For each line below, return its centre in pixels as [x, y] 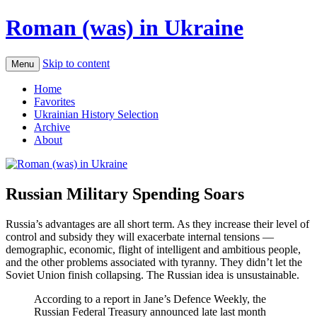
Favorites [54, 101]
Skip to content [76, 63]
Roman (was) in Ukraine [125, 28]
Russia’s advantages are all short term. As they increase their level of [157, 224]
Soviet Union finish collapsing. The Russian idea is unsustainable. [152, 275]
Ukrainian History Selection [96, 114]
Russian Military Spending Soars [125, 194]
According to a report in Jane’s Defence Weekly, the [150, 299]
